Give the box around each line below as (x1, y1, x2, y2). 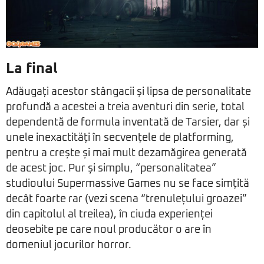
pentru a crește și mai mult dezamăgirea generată (6, 147, 247, 159)
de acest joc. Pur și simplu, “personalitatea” (6, 163, 216, 174)
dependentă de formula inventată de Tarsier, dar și (6, 117, 250, 128)
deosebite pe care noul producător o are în (6, 224, 212, 235)
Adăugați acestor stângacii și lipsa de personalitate (6, 86, 251, 97)
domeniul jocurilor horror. (6, 239, 131, 250)
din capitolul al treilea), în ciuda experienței (6, 209, 213, 220)
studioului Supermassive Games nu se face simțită (6, 178, 249, 189)
